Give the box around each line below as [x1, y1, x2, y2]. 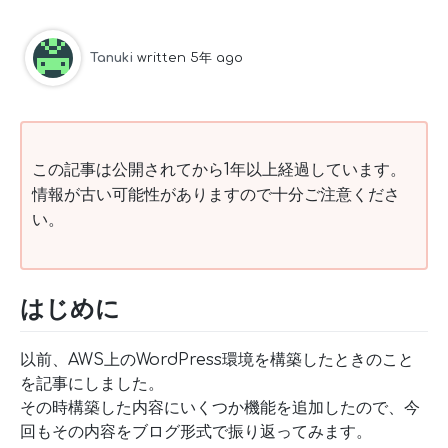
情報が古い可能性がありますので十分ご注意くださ [32, 185, 400, 204]
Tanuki [90, 50, 133, 65]
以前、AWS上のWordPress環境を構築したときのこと [20, 351, 414, 370]
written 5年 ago [137, 50, 243, 65]
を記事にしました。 [20, 375, 164, 394]
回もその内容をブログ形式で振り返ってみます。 [20, 423, 372, 442]
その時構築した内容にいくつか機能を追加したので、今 [20, 399, 420, 418]
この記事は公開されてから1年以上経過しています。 [32, 160, 406, 179]
